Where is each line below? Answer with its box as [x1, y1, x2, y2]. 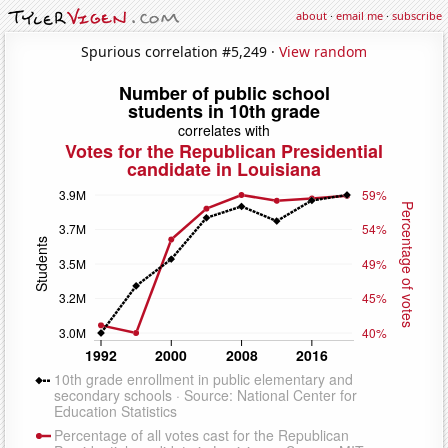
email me [336, 8, 383, 23]
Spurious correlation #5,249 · [81, 41, 279, 61]
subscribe [392, 8, 442, 23]
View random [279, 41, 367, 61]
